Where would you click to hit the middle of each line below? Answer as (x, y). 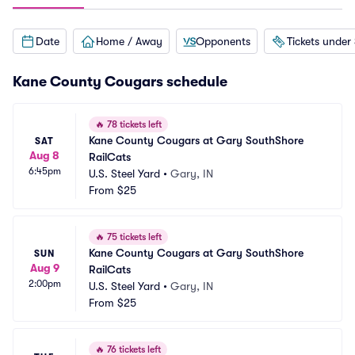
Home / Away (129, 41)
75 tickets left (133, 237)
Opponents (223, 41)
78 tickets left (133, 124)
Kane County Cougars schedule (120, 82)
